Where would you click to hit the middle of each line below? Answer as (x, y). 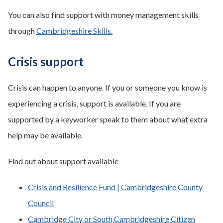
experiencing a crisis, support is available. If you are (94, 103)
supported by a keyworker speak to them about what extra (108, 119)
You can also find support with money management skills (103, 15)
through (22, 31)
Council (41, 203)
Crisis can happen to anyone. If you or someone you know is (108, 87)
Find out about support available (63, 161)
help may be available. (45, 135)
